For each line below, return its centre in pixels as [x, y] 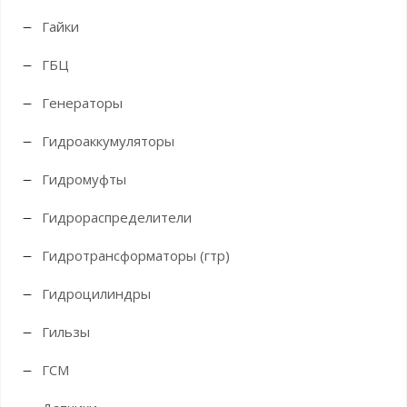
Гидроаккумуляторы [108, 141]
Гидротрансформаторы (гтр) [136, 255]
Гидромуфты [84, 179]
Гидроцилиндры [96, 293]
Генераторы [82, 103]
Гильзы [66, 332]
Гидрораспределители [117, 217]
